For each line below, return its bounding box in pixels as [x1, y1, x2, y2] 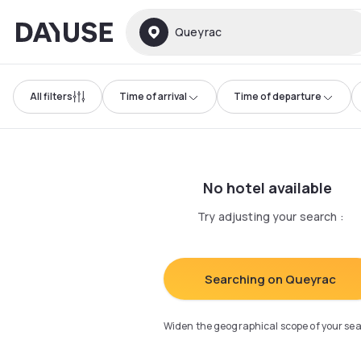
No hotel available [203, 178, 332, 197]
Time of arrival [119, 89, 187, 103]
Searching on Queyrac [205, 270, 337, 288]
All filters [30, 89, 73, 103]
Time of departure [234, 89, 322, 103]
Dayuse [15, 19, 60, 38]
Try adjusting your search [197, 209, 338, 224]
